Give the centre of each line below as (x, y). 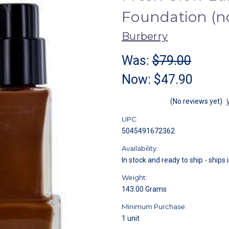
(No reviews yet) (196, 101)
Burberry (145, 36)
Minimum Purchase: (154, 206)
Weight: (134, 177)
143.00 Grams (144, 189)
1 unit (131, 218)
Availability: (140, 148)
